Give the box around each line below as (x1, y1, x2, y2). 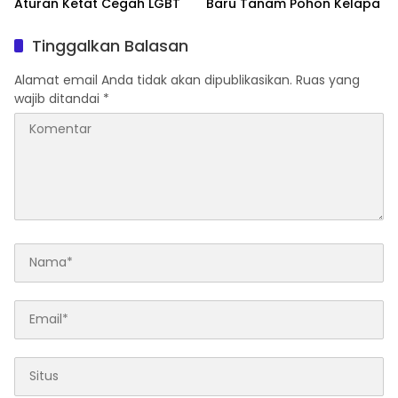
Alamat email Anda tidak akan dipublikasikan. (14, 70, 292, 89)
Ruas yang (296, 70, 360, 89)
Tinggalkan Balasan (32, 34, 188, 57)
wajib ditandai (14, 89, 103, 107)
